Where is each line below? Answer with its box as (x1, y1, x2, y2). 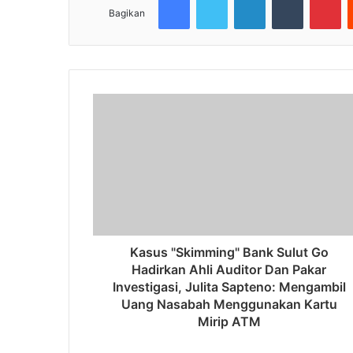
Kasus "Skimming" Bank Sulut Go (129, 243, 329, 260)
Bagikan (109, 6, 145, 19)
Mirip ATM (197, 313, 261, 329)
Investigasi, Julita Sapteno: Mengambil (112, 278, 346, 295)
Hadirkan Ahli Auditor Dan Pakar (132, 261, 326, 277)
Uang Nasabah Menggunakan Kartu (121, 295, 337, 312)
